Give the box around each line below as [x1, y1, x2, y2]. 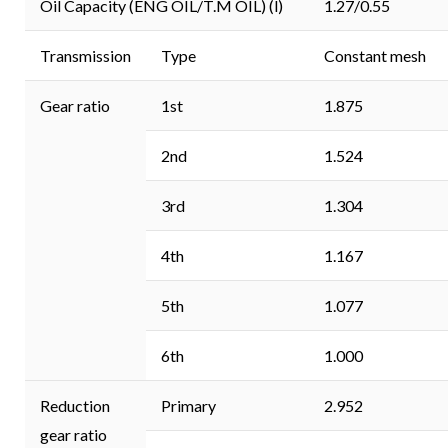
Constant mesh [324, 46, 426, 66]
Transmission [40, 46, 131, 66]
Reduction [40, 396, 110, 416]
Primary [161, 396, 216, 416]
